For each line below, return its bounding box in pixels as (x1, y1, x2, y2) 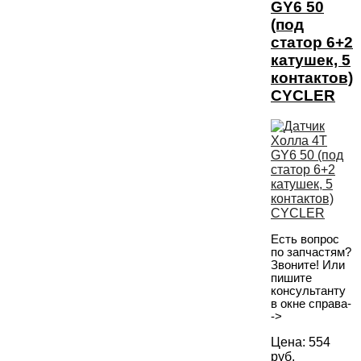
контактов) (271, 68, 353, 86)
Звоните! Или (271, 259, 345, 272)
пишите (271, 272, 312, 285)
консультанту (271, 284, 346, 298)
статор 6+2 (271, 33, 353, 51)
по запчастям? (271, 246, 351, 259)
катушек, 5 (271, 51, 351, 68)
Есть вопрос (271, 233, 339, 247)
